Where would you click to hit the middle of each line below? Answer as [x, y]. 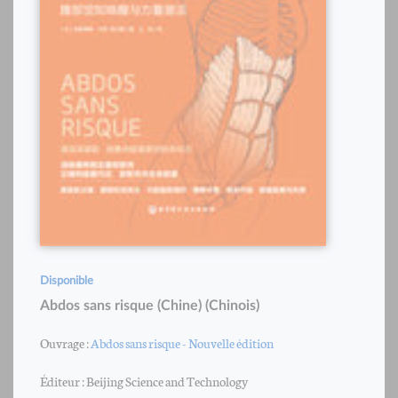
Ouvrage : [65, 342]
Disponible [67, 281]
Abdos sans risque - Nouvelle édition [182, 342]
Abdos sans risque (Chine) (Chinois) [150, 305]
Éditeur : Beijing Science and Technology [144, 380]
